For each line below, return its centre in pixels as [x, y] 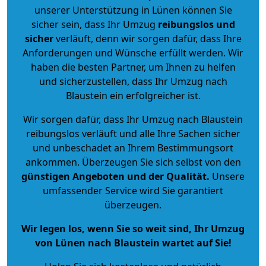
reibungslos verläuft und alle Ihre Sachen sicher [133, 133]
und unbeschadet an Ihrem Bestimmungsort [133, 148]
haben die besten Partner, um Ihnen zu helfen [133, 67]
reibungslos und [196, 24]
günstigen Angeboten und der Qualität [114, 176]
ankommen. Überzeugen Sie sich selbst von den [133, 162]
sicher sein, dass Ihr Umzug [94, 24]
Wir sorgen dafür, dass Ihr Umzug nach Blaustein [133, 119]
